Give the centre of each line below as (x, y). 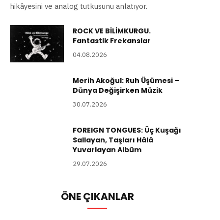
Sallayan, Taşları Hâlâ (113, 140)
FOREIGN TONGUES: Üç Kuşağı (127, 130)
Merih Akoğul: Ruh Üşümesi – (126, 81)
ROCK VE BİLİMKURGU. (112, 31)
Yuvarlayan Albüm (107, 150)
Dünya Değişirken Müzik (118, 91)
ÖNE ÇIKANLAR (97, 197)
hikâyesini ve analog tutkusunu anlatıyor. (79, 6)
